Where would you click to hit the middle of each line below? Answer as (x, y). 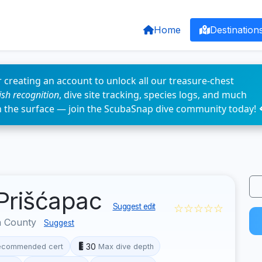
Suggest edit (134, 206)
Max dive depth (126, 246)
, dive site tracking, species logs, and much (153, 95)
